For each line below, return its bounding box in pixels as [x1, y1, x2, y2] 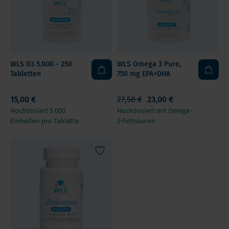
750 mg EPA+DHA [117, 70, 170, 78]
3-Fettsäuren [117, 117, 155, 125]
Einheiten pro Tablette [10, 117, 79, 125]
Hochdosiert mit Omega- [117, 107, 192, 114]
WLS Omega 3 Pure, [117, 60, 181, 68]
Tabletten [10, 70, 41, 78]
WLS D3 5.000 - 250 [10, 60, 72, 68]
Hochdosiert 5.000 [10, 107, 65, 114]
